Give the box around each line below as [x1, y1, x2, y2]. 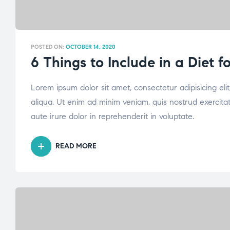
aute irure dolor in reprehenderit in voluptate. [31, 111, 194, 121]
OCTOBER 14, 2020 [66, 43, 116, 50]
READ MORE [55, 141, 97, 150]
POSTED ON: [31, 43, 66, 50]
